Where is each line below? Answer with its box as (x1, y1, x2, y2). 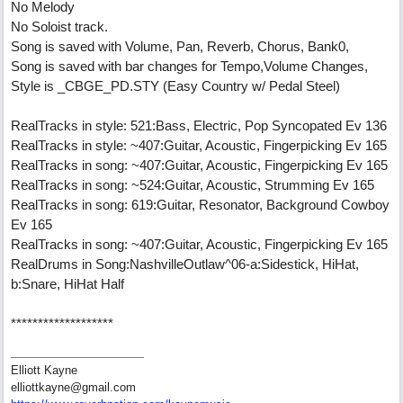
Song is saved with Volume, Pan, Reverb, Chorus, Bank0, (11, 39, 349, 54)
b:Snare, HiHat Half (11, 276, 124, 291)
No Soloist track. (11, 19, 108, 34)
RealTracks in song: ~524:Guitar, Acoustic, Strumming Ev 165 (11, 177, 374, 193)
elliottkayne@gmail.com (11, 381, 136, 394)
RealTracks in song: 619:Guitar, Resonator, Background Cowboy (11, 197, 390, 212)
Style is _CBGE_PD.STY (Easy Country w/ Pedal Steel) (11, 78, 340, 94)
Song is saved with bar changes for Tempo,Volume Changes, (11, 58, 368, 74)
